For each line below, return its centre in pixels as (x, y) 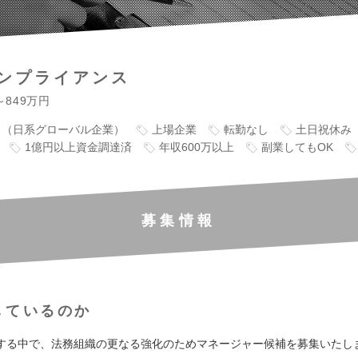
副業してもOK (297, 147)
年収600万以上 (197, 147)
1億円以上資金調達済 (78, 147)
